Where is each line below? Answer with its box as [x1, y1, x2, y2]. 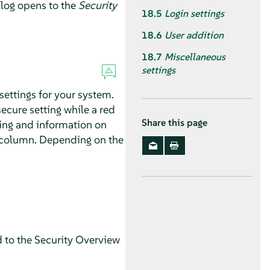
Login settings [165, 7, 224, 20]
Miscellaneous [165, 51, 225, 64]
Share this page [142, 116, 207, 128]
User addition [165, 28, 224, 42]
